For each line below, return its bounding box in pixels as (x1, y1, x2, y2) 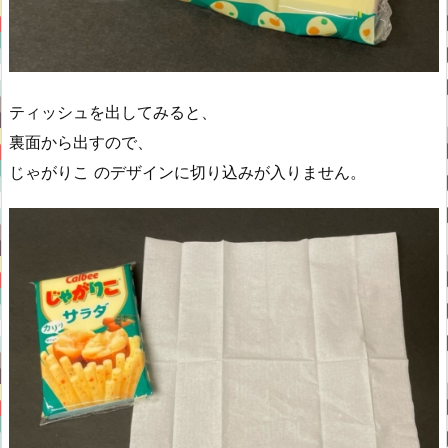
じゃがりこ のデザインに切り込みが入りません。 (9, 162, 366, 183)
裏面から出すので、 (9, 132, 153, 153)
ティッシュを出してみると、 (9, 102, 217, 123)
